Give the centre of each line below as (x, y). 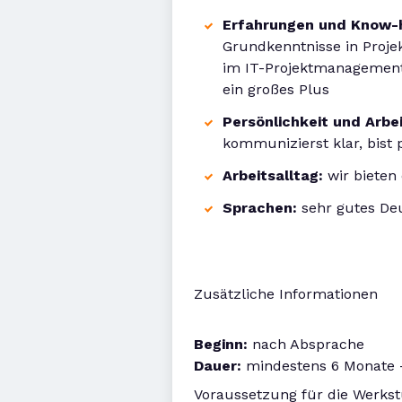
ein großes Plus (276, 89)
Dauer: (218, 366)
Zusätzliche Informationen (286, 294)
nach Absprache (306, 344)
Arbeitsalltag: (275, 175)
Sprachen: (262, 208)
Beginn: (221, 344)
